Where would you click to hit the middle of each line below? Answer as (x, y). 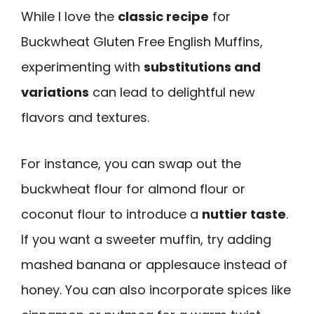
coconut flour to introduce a (111, 214)
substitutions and (202, 67)
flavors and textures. (85, 117)
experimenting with (82, 67)
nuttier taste (244, 214)
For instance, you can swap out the (131, 164)
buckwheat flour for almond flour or (133, 189)
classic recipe (163, 16)
